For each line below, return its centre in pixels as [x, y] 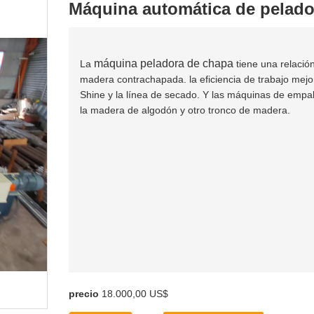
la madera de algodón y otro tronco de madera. [185, 110]
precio [84, 294]
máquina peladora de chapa [165, 64]
